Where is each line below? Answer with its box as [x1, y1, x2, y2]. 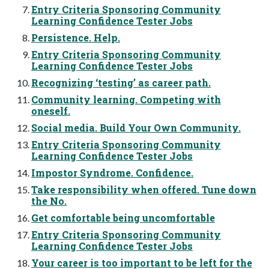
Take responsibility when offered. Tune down [31, 183, 256, 196]
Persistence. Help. [31, 31, 120, 44]
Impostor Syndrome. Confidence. [31, 166, 193, 179]
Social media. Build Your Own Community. [31, 121, 241, 134]
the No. [31, 194, 67, 207]
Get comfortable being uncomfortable [31, 211, 215, 224]
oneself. [31, 104, 70, 117]
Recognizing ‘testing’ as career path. [31, 76, 211, 89]
